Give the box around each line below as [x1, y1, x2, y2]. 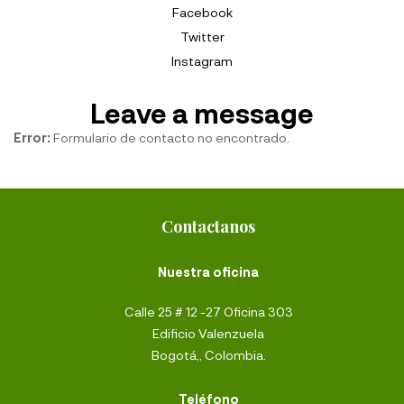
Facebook [171, 5, 233, 21]
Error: [14, 130, 50, 146]
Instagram [171, 53, 233, 69]
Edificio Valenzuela [152, 326, 264, 341]
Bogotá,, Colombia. [151, 347, 266, 363]
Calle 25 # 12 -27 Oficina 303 [124, 304, 293, 319]
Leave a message [90, 96, 314, 130]
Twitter [179, 29, 225, 45]
